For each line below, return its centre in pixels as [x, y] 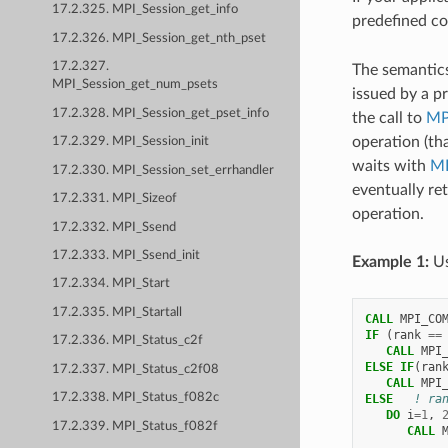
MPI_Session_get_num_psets [135, 85]
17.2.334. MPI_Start [111, 284]
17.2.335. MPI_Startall [117, 312]
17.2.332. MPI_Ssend [114, 227]
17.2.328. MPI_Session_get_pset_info [161, 113]
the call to [388, 117]
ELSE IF [389, 366]
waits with [390, 165]
